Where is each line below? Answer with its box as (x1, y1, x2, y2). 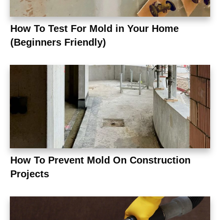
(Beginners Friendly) (10, 36, 106, 48)
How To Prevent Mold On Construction (10, 154, 191, 165)
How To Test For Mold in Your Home (10, 23, 179, 34)
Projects (10, 168, 49, 179)
